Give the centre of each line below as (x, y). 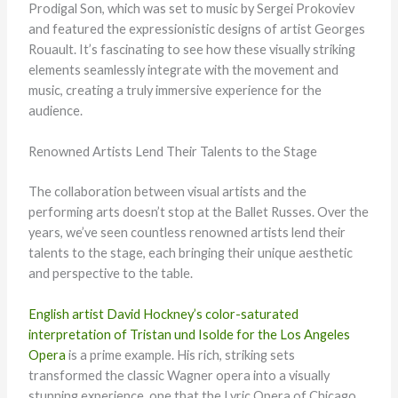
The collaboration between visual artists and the (167, 191)
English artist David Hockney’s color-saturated (163, 314)
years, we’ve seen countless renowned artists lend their (187, 232)
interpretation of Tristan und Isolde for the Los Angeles (189, 335)
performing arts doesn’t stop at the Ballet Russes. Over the (198, 211)
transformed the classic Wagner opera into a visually (179, 376)
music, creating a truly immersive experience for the (175, 90)
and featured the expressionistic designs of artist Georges (196, 28)
